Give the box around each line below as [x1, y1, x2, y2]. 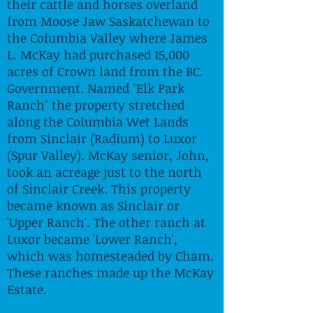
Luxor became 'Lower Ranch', [7, 231, 177, 247]
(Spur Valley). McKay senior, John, [7, 147, 209, 163]
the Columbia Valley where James [7, 29, 208, 46]
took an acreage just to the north [7, 163, 202, 180]
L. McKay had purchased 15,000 [7, 46, 189, 63]
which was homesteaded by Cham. [7, 247, 214, 264]
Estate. [7, 281, 47, 298]
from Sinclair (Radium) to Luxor [7, 130, 197, 147]
